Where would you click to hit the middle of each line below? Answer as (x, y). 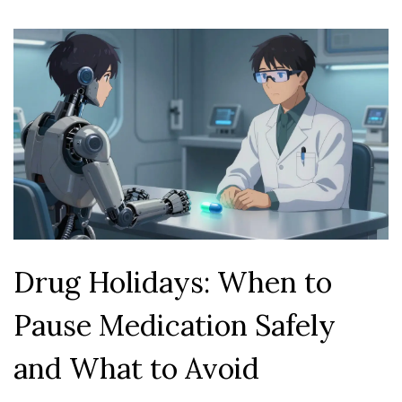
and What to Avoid (136, 369)
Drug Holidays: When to (173, 283)
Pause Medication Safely (175, 326)
